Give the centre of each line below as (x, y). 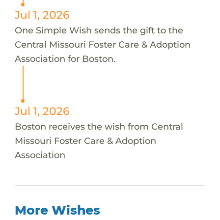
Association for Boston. (65, 58)
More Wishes (57, 210)
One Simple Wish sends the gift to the (99, 30)
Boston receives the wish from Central (99, 126)
